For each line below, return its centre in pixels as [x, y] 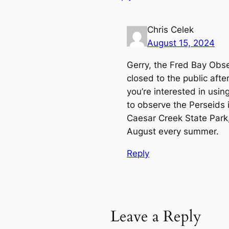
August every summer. [173, 132]
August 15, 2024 [181, 43]
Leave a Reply [156, 216]
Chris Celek [170, 30]
